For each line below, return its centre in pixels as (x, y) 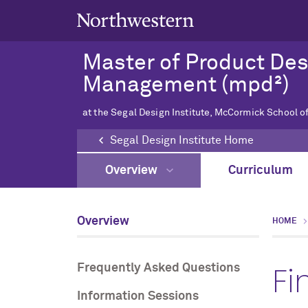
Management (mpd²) (186, 86)
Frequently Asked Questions (158, 268)
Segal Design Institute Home (182, 141)
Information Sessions (138, 297)
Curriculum (261, 171)
